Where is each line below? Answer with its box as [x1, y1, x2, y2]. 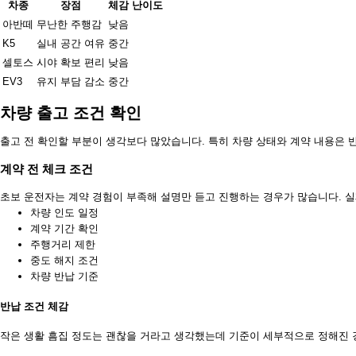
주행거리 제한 [30, 238, 95, 251]
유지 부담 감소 [37, 75, 105, 87]
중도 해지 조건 [30, 254, 99, 267]
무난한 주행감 [37, 17, 102, 30]
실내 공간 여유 [37, 37, 105, 49]
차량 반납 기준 [30, 270, 99, 283]
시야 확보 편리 [37, 56, 105, 68]
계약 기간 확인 [30, 222, 99, 235]
